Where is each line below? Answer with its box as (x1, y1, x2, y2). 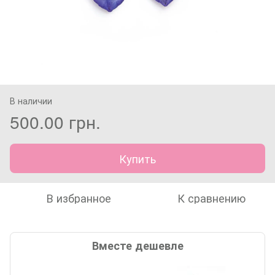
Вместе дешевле (91, 237, 184, 254)
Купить (119, 150, 156, 166)
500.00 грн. (10, 109, 101, 134)
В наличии (10, 94, 52, 107)
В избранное (46, 189, 111, 206)
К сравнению (177, 189, 246, 206)
